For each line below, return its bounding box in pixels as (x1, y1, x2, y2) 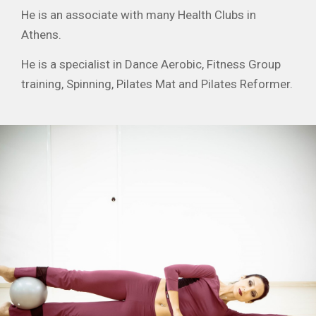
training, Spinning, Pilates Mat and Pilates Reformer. (21, 77, 293, 92)
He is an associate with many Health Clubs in (21, 7, 256, 22)
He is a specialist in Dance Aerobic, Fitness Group (21, 57, 281, 72)
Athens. (21, 27, 61, 42)
